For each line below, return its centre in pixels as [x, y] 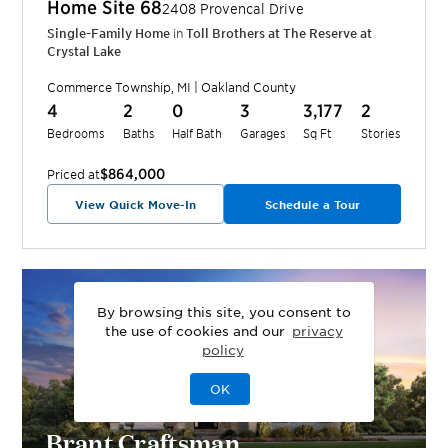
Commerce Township [109, 86]
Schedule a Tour [312, 203]
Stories [380, 132]
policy [222, 349]
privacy [317, 330]
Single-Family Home [109, 32]
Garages [262, 132]
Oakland [226, 86]
